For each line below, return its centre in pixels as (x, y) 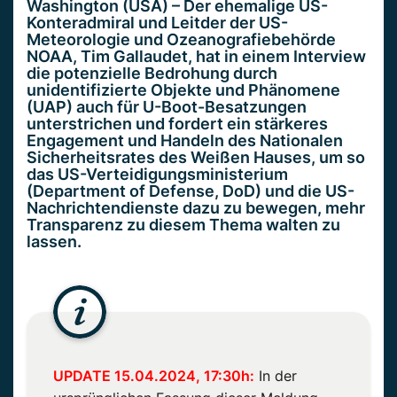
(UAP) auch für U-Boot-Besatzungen (167, 106)
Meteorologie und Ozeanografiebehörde (181, 39)
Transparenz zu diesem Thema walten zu (183, 224)
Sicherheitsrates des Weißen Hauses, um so (196, 157)
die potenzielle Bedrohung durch (152, 73)
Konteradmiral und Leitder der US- (157, 22)
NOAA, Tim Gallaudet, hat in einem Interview (196, 56)
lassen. (54, 241)
